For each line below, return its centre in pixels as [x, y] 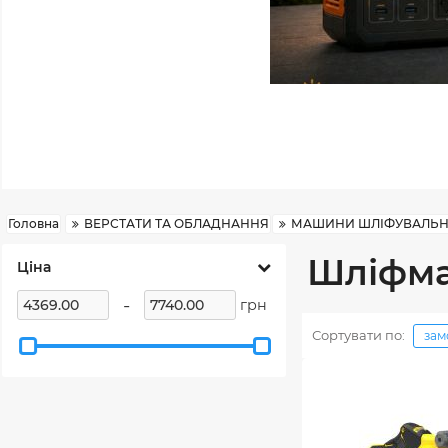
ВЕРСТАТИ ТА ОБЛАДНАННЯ [176, 223]
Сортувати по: [358, 335]
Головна [33, 223]
